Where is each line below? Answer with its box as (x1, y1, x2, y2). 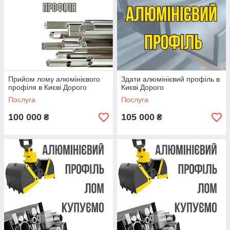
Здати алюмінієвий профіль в (121, 75, 220, 84)
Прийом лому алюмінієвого (8, 75, 100, 84)
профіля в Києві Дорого (8, 83, 87, 92)
